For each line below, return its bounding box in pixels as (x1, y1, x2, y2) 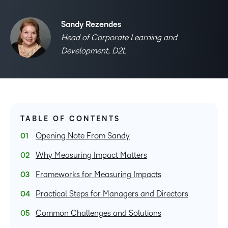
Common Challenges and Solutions (36, 209, 161, 217)
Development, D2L (61, 46, 126, 55)
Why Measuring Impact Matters (36, 151, 147, 159)
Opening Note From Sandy (36, 131, 130, 140)
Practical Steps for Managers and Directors (36, 189, 188, 198)
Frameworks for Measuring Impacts (36, 170, 161, 179)
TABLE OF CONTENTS (20, 115, 120, 123)
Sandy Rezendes (61, 20, 121, 29)
